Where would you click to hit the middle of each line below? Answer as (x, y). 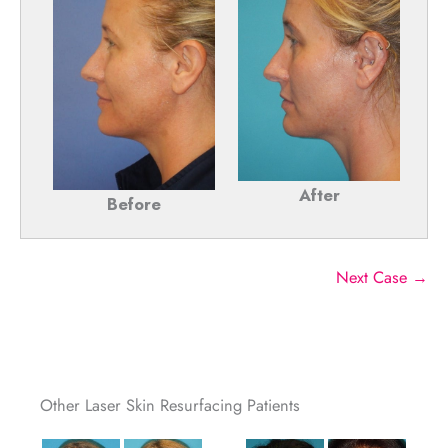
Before (133, 203)
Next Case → (382, 277)
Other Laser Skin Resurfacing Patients (170, 405)
